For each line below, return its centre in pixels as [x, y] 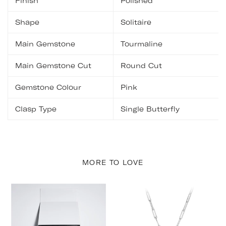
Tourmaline [142, 44]
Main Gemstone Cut [53, 66]
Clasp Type [36, 109]
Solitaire [136, 22]
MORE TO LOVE [113, 162]
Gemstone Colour [48, 87]
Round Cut [141, 66]
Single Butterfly [150, 109]
